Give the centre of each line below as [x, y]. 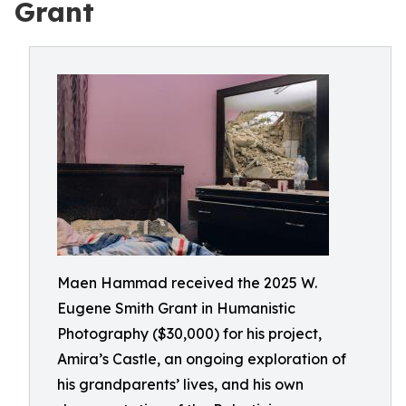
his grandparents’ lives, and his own [180, 384]
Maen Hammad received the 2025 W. [187, 283]
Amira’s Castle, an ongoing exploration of [202, 359]
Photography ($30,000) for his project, [189, 333]
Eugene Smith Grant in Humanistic [176, 308]
